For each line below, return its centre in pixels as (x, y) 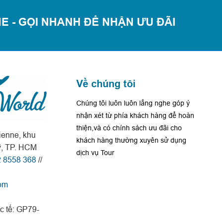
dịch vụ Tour (95, 152)
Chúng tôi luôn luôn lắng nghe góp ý (133, 103)
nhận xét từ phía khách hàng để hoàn (135, 115)
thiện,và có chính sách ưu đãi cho (129, 128)
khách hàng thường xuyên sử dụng (131, 140)
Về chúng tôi (106, 83)
